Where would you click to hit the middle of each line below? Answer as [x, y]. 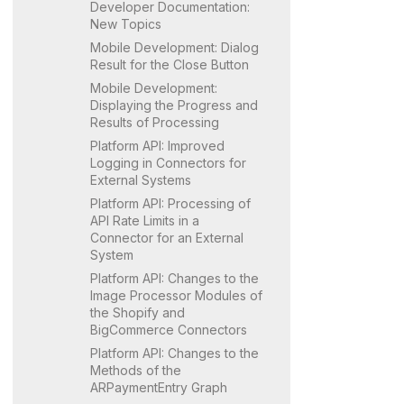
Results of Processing [155, 122]
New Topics [126, 23]
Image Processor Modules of [176, 295]
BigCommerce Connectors [169, 329]
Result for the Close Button [170, 64]
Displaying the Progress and [174, 105]
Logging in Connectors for [168, 162]
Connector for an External [167, 237]
